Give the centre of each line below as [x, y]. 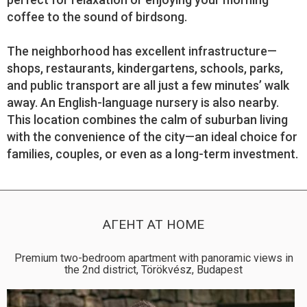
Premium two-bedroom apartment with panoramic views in [153, 258]
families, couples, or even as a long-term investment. [152, 154]
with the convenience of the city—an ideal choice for [152, 137]
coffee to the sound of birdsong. [97, 17]
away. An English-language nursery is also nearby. [143, 102]
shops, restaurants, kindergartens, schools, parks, [145, 68]
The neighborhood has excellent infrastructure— [142, 51]
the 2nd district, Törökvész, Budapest [153, 270]
